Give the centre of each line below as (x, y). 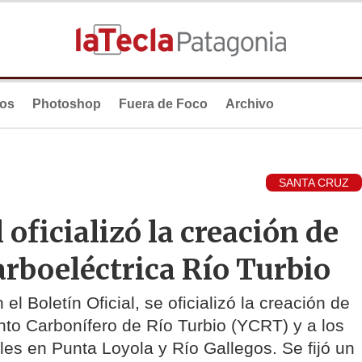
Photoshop (67, 104)
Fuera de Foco (163, 104)
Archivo (250, 104)
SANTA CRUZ (314, 183)
